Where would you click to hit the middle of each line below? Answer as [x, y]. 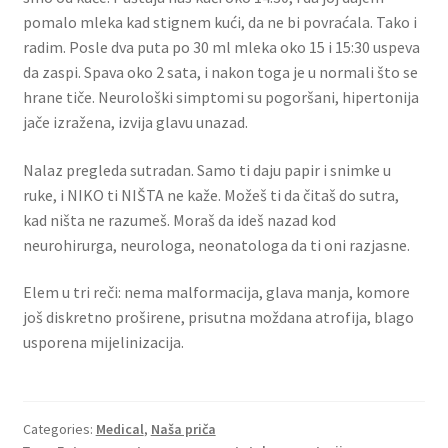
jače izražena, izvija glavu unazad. [135, 122]
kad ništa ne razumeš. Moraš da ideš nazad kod [179, 219]
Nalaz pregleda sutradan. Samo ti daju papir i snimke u [206, 169]
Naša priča [183, 428]
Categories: [59, 428]
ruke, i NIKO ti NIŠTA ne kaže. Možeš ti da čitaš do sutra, [210, 194]
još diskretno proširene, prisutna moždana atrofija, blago [218, 317]
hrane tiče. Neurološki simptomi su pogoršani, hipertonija [220, 97]
